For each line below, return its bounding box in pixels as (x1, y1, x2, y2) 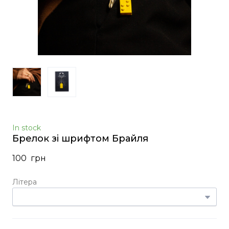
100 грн (12, 153, 46, 163)
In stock (12, 123, 41, 132)
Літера (12, 177, 37, 187)
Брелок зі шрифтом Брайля (12, 132, 148, 144)
